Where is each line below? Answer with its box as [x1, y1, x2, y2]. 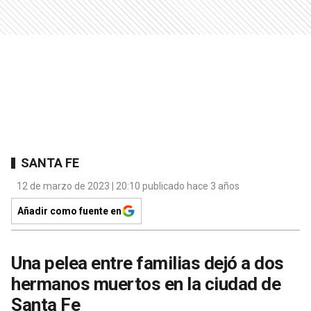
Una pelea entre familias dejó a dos [11, 253, 284, 274]
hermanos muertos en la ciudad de [11, 274, 280, 295]
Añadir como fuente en [17, 205, 121, 217]
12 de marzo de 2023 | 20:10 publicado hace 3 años [17, 180, 239, 192]
